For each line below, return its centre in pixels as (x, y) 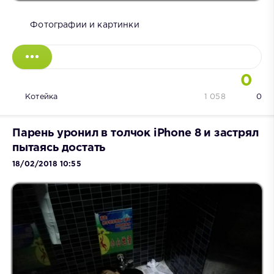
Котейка (42, 97)
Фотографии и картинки (85, 25)
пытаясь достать (59, 148)
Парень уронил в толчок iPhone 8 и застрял (135, 134)
